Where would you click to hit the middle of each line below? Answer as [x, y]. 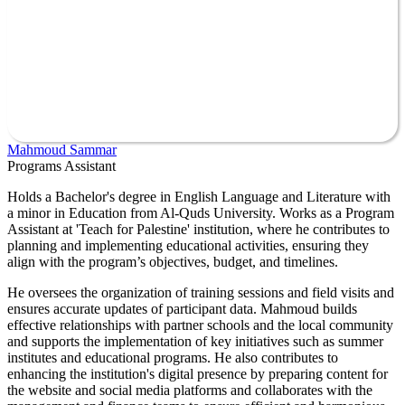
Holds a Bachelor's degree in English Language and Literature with [199, 196]
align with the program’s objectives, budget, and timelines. [173, 261]
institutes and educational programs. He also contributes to [173, 357]
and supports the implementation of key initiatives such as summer [195, 341]
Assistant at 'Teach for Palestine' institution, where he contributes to [198, 229]
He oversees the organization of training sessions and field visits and [201, 292]
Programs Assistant [61, 165]
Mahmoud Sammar [62, 149]
